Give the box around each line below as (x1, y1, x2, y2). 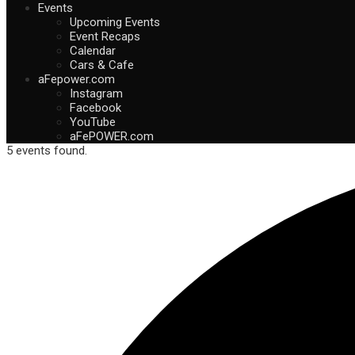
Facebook (70, 101, 121, 115)
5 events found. (6, 143, 87, 158)
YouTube (70, 115, 116, 129)
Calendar (70, 44, 116, 58)
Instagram (70, 86, 123, 101)
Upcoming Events (70, 15, 160, 29)
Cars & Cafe (70, 58, 134, 72)
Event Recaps (70, 29, 140, 44)
